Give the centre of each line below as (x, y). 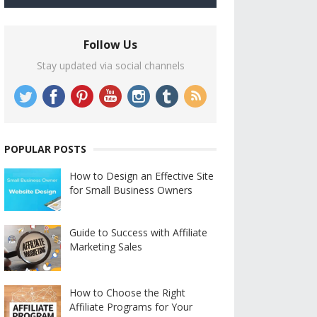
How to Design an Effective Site (142, 176)
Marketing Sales (106, 247)
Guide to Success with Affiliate (138, 232)
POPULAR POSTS (45, 149)
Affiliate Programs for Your (131, 307)
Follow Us (110, 45)
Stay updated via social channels (110, 65)
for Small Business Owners (131, 190)
